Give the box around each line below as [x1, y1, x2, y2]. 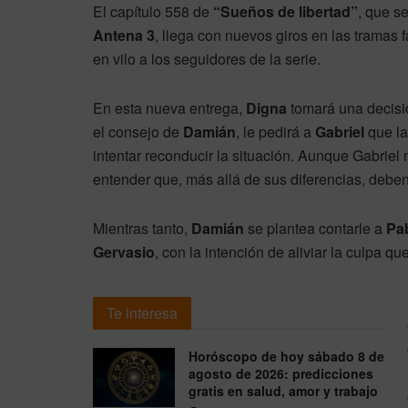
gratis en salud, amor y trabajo [189, 382, 378, 401]
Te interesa [107, 302, 178, 324]
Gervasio [93, 241, 155, 263]
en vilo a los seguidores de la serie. [93, 48, 321, 70]
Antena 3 [93, 25, 155, 46]
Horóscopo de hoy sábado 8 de [189, 347, 384, 366]
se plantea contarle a [244, 218, 386, 240]
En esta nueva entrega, [93, 97, 246, 119]
